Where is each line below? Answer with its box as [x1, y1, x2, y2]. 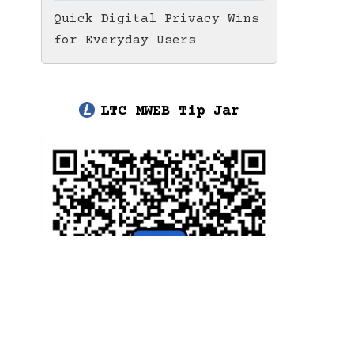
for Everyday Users [54, 33, 196, 47]
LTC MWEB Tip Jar [100, 103, 239, 119]
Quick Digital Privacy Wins [54, 12, 259, 26]
